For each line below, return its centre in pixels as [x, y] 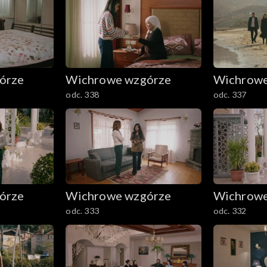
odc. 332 [230, 211]
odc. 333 [82, 211]
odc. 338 [82, 94]
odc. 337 [230, 94]
